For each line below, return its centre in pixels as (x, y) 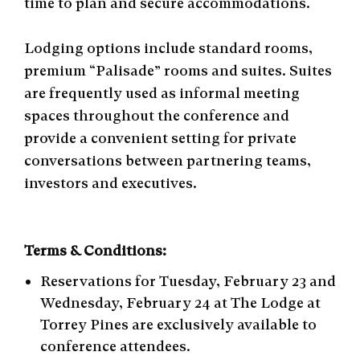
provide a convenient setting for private (160, 138)
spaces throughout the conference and (157, 115)
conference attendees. (115, 346)
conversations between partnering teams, (168, 160)
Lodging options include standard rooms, (168, 48)
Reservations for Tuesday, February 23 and (188, 281)
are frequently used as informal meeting (162, 93)
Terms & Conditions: (95, 250)
